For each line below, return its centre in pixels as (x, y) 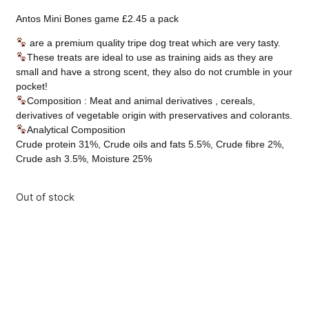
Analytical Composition (77, 130)
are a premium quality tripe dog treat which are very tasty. (154, 43)
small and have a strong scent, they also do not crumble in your (154, 72)
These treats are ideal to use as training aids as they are (150, 58)
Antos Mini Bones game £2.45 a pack (98, 18)
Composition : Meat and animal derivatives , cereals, (141, 101)
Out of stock (46, 198)
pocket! (32, 87)
